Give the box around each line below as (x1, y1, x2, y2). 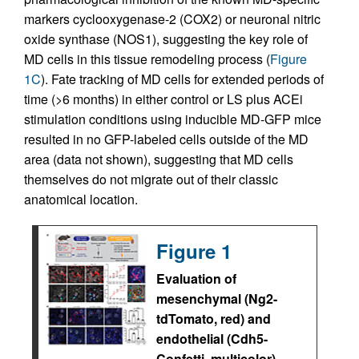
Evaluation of (156, 268, 236, 288)
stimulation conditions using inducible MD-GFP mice (24, 109, 321, 128)
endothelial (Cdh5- (156, 329, 268, 348)
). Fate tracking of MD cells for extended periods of (41, 69, 324, 88)
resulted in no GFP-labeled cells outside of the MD (24, 129, 309, 148)
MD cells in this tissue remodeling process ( (24, 49, 270, 68)
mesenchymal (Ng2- (156, 288, 277, 308)
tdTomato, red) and (156, 309, 271, 328)
